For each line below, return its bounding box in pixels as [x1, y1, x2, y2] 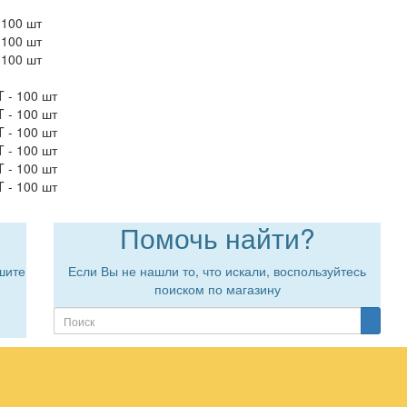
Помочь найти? [119, 218, 315, 257]
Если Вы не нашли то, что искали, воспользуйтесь [68, 262, 366, 280]
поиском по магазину [154, 280, 281, 298]
